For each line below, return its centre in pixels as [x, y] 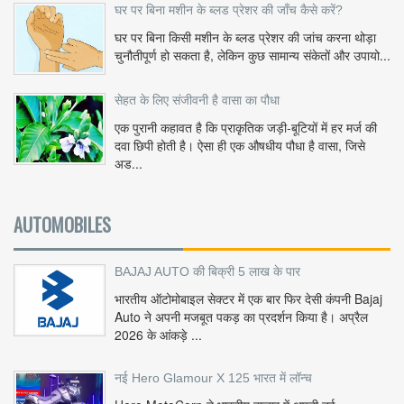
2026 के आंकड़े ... [158, 335]
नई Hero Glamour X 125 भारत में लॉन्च [213, 378]
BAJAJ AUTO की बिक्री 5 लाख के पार [207, 272]
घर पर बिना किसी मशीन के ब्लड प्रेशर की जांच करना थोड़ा [245, 37]
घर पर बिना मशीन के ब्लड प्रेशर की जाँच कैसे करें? [229, 10]
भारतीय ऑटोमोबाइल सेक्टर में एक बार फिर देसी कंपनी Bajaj [248, 299]
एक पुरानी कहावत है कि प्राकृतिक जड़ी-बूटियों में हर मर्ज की [246, 128]
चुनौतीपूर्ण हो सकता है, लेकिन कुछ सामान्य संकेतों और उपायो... [252, 55]
